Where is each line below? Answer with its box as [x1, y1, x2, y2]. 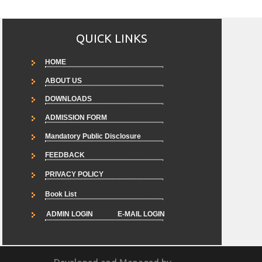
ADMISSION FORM [45, 113, 107, 122]
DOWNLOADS [45, 95, 92, 103]
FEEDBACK [45, 151, 85, 159]
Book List [45, 190, 77, 198]
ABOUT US [45, 77, 82, 85]
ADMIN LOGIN [46, 210, 93, 218]
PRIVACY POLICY [45, 170, 104, 178]
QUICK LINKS [76, 32, 147, 45]
